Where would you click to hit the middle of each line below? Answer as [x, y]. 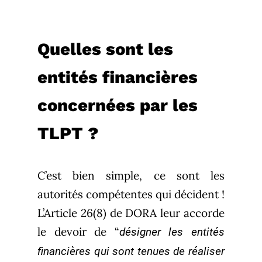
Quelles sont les [105, 49]
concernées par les [118, 105]
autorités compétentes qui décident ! [131, 194]
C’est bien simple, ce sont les [131, 175]
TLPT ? [68, 133]
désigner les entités [172, 232]
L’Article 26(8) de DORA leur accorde [131, 213]
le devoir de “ [78, 231]
